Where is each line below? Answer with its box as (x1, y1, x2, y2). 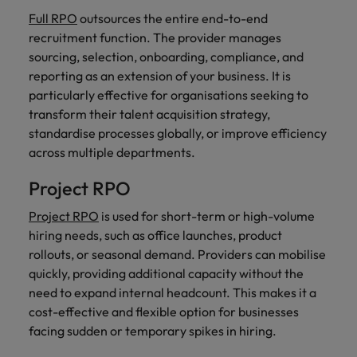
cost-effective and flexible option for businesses (29, 304, 299, 320)
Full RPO (29, 10, 77, 26)
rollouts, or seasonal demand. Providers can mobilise (29, 246, 326, 262)
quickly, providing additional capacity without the (29, 265, 304, 281)
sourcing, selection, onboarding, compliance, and (29, 49, 304, 65)
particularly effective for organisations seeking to (29, 87, 308, 103)
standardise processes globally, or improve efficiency (29, 125, 327, 141)
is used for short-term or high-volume (99, 208, 315, 224)
